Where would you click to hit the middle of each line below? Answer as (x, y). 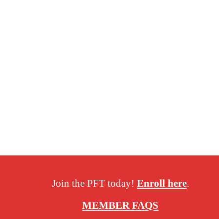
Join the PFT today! (94, 183)
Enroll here (162, 183)
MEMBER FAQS (120, 205)
